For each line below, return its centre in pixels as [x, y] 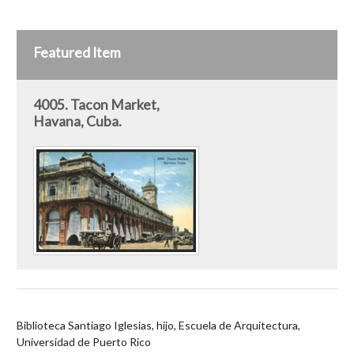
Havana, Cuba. [77, 121]
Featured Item [77, 52]
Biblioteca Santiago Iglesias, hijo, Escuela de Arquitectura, [158, 326]
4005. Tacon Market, [96, 104]
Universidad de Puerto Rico [84, 342]
